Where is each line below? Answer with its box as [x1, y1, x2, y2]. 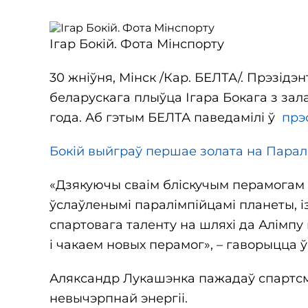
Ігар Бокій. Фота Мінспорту [49, 36, 224, 52]
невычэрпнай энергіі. [49, 291, 188, 306]
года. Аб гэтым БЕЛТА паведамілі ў [49, 110, 282, 125]
